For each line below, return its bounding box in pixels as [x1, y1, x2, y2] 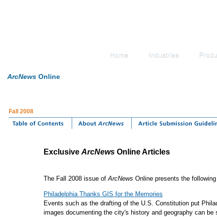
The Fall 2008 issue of [44, 174, 108, 182]
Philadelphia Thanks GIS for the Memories [44, 190, 163, 198]
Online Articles [115, 148, 170, 156]
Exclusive [44, 148, 81, 156]
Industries [149, 51, 179, 59]
